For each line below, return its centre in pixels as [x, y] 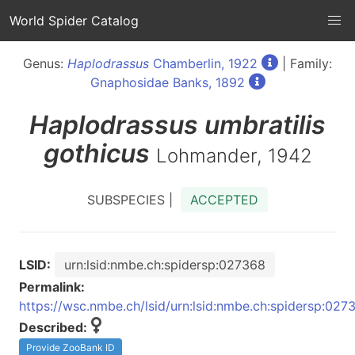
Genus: [45, 63]
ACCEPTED [224, 200]
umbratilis [265, 125]
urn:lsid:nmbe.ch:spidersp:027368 [165, 265]
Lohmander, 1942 [234, 156]
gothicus [96, 153]
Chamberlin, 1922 [203, 63]
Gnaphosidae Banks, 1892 [167, 82]
